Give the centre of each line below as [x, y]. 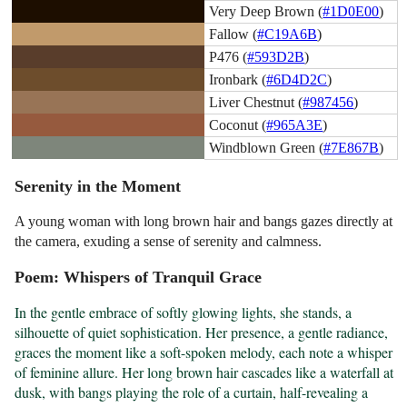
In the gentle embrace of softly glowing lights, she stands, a [184, 313]
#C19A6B [288, 34]
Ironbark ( [238, 79]
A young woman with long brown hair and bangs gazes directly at [204, 222]
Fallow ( [233, 34]
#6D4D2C [297, 79]
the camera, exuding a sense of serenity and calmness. [169, 242]
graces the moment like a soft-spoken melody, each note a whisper [204, 352]
